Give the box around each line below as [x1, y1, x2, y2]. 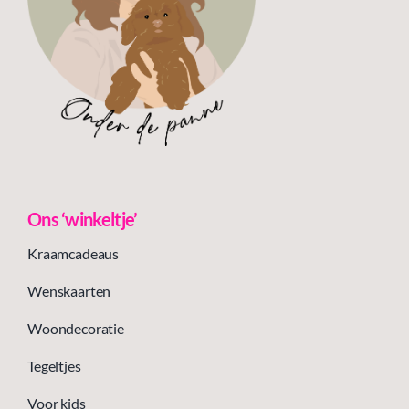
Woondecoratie [26, 320, 124, 338]
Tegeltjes [26, 357, 81, 375]
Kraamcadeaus [26, 245, 120, 263]
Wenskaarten [26, 282, 111, 300]
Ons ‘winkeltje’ [26, 208, 138, 231]
